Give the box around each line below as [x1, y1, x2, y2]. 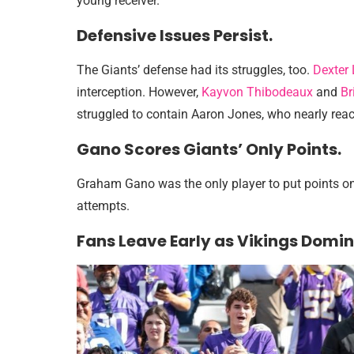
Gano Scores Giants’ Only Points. [77, 138, 341, 160]
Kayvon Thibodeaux [201, 85, 313, 100]
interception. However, [77, 85, 201, 100]
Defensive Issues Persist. [77, 24, 273, 47]
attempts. [77, 198, 130, 213]
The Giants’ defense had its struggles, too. [77, 62, 313, 77]
